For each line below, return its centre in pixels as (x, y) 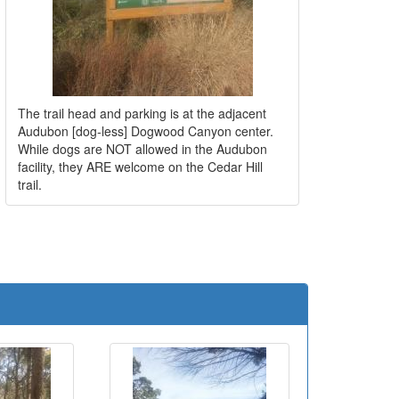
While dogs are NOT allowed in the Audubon (142, 148)
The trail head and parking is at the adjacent (142, 113)
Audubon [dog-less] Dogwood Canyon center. (146, 130)
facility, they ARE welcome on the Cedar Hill (140, 166)
